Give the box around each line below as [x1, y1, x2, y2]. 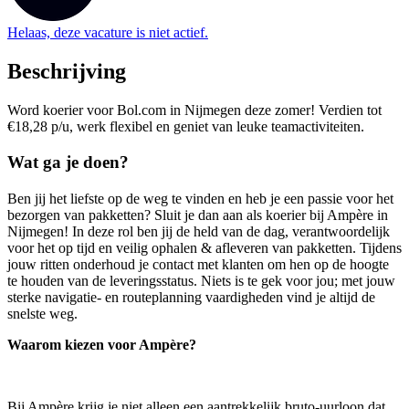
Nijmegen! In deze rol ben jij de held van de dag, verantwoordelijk [7, 223, 390, 239]
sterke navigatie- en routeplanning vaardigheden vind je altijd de [7, 288, 375, 305]
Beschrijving [7, 59, 126, 84]
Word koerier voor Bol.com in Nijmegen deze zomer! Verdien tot [7, 102, 382, 119]
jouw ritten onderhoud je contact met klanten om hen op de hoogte [7, 256, 389, 272]
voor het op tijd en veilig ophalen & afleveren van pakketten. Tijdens [7, 239, 402, 256]
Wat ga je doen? [7, 152, 129, 172]
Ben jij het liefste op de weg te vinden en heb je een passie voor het [7, 190, 393, 206]
